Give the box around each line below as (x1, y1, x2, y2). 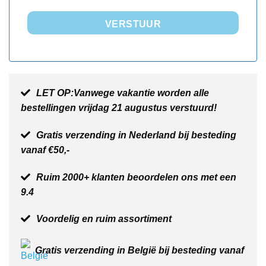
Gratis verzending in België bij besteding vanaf (35, 245, 244, 255)
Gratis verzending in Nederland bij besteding (36, 129, 236, 140)
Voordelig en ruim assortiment (36, 214, 172, 224)
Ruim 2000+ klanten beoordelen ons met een (36, 172, 236, 182)
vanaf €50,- (21, 144, 69, 155)
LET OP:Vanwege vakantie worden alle (36, 88, 209, 99)
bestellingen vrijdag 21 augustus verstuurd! (21, 103, 217, 113)
